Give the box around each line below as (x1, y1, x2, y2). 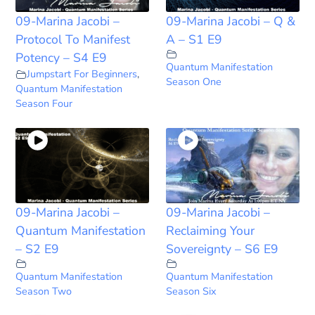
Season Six (166, 283, 217, 298)
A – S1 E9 (166, 31, 222, 49)
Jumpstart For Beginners (27, 67, 138, 82)
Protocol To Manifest (15, 31, 131, 49)
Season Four (15, 96, 73, 111)
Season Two (15, 283, 72, 298)
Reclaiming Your (166, 221, 255, 239)
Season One (166, 75, 221, 89)
